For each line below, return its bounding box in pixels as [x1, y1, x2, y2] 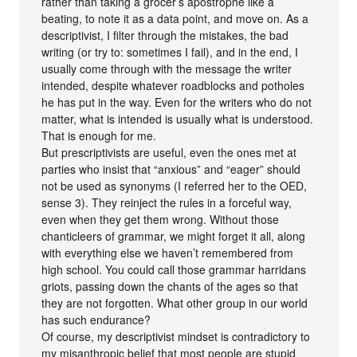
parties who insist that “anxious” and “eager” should [41, 160, 301, 177]
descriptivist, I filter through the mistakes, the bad [41, 26, 289, 43]
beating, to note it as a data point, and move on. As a [41, 10, 309, 26]
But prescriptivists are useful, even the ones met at [41, 143, 297, 160]
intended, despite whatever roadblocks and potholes [41, 76, 305, 93]
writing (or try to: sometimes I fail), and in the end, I [41, 43, 299, 60]
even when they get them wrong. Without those [41, 210, 280, 227]
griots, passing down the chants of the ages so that [41, 277, 299, 294]
